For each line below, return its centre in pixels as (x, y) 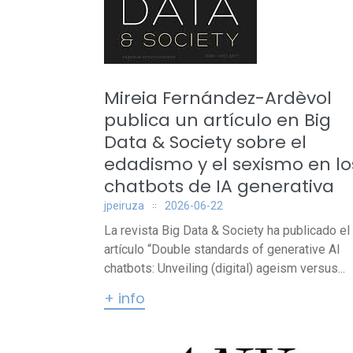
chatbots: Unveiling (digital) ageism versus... (225, 268)
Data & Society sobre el (205, 142)
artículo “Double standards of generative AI (222, 249)
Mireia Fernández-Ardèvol (218, 98)
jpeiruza (124, 206)
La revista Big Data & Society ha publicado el (227, 230)
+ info (124, 298)
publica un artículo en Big (217, 120)
